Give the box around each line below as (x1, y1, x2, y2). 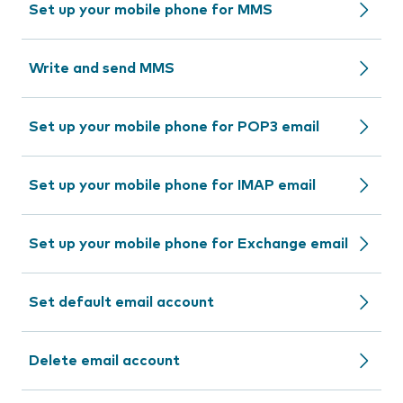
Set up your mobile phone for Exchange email (29, 237, 348, 251)
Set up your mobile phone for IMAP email (29, 178, 316, 193)
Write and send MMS (29, 61, 175, 76)
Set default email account (29, 295, 214, 309)
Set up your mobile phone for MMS (29, 3, 273, 17)
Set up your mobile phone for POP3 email (29, 120, 319, 134)
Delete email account (29, 354, 180, 368)
